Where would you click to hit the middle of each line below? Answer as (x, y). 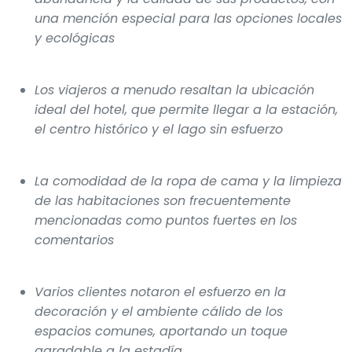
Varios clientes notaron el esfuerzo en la (160, 291)
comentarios (74, 240)
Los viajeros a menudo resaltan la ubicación (174, 90)
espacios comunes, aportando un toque (161, 331)
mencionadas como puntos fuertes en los (166, 220)
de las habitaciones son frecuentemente (163, 200)
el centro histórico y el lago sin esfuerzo (159, 129)
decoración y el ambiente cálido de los (159, 311)
